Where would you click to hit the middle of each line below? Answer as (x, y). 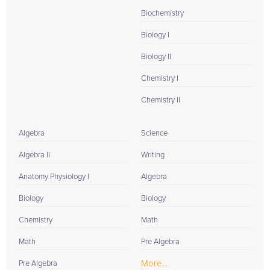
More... (154, 264)
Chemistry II (161, 100)
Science (154, 133)
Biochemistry (162, 14)
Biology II (156, 57)
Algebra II (34, 155)
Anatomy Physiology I (54, 177)
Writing (153, 155)
